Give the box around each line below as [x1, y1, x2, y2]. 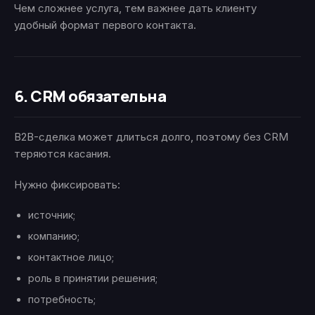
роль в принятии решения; [28, 272, 157, 285]
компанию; [28, 230, 79, 243]
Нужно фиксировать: [14, 178, 120, 192]
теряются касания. [14, 147, 111, 161]
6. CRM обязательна [14, 86, 167, 108]
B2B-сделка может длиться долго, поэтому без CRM [14, 130, 288, 144]
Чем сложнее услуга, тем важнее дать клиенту [14, 1, 257, 15]
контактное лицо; [28, 251, 114, 264]
